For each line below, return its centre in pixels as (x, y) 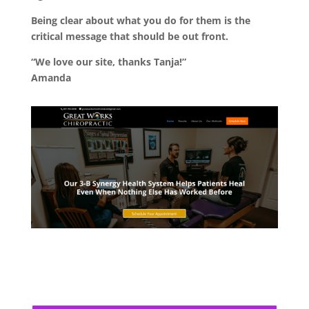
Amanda (52, 77)
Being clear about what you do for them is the (140, 20)
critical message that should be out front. (129, 36)
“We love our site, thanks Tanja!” (108, 61)
